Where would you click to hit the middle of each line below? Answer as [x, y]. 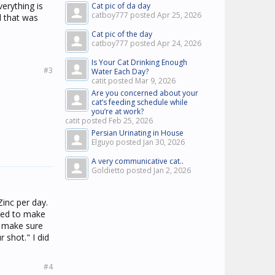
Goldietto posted [122, 170]
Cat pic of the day [122, 34]
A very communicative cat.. [137, 161]
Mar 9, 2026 [155, 81]
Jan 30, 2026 [164, 142]
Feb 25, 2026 [131, 121]
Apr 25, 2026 [179, 15]
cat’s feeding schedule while [140, 102]
